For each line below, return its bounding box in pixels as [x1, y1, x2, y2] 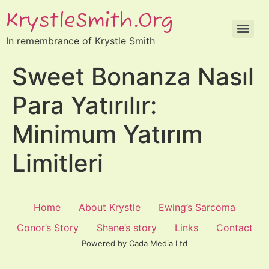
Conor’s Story [16, 222, 79, 234]
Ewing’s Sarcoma [159, 201, 235, 213]
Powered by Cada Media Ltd [82, 238, 187, 248]
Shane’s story [96, 222, 157, 234]
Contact [216, 222, 253, 234]
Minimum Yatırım [12, 119, 202, 149]
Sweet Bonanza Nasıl [12, 62, 254, 91]
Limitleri [12, 148, 103, 178]
